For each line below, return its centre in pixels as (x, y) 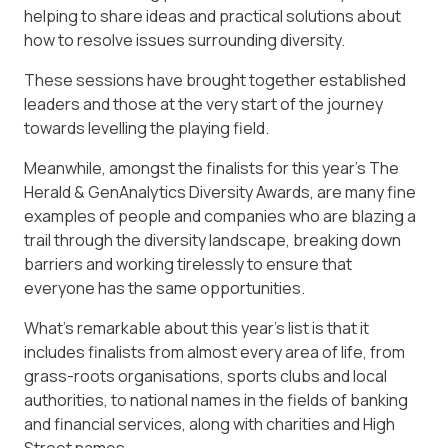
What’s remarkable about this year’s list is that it (196, 328)
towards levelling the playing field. (146, 128)
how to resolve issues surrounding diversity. (184, 40)
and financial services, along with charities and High (209, 424)
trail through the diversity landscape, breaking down (212, 240)
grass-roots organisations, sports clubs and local (205, 376)
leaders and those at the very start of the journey (203, 104)
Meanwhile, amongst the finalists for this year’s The (211, 168)
